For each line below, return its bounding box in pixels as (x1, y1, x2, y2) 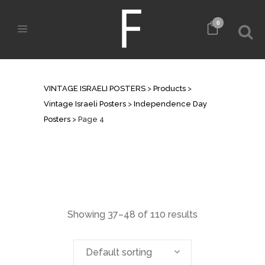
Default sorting (86, 247, 152, 258)
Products (153, 84, 186, 93)
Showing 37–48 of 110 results (67, 209, 198, 220)
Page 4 (78, 115, 104, 124)
